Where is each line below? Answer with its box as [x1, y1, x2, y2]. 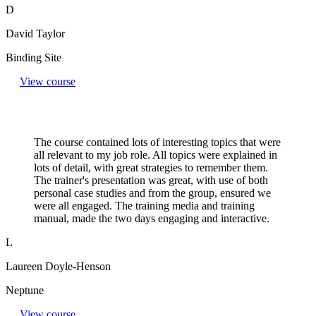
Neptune [6, 284, 44, 296]
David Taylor [6, 27, 65, 39]
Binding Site [6, 51, 61, 63]
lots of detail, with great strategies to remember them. [34, 161, 268, 174]
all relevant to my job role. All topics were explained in [34, 148, 277, 161]
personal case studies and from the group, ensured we [34, 186, 271, 199]
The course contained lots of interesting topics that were [34, 135, 281, 148]
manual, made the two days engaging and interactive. [34, 212, 269, 224]
